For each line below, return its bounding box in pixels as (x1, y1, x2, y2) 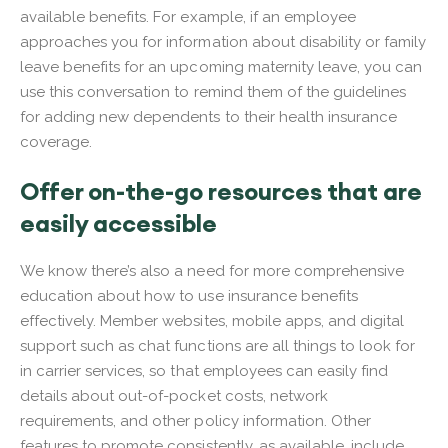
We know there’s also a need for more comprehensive (20, 261, 404, 280)
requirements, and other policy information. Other (20, 411, 371, 430)
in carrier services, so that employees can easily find (20, 361, 389, 380)
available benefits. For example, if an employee (20, 7, 356, 26)
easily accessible (20, 207, 217, 238)
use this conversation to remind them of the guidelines (20, 82, 407, 101)
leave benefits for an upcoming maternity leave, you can (20, 57, 423, 76)
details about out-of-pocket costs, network (20, 386, 328, 405)
